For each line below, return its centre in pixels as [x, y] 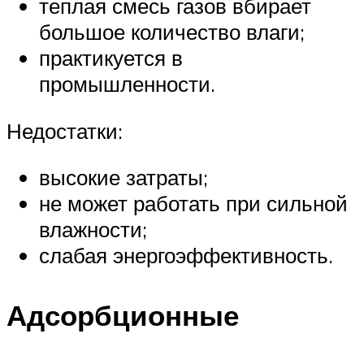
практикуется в [111, 58]
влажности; [93, 230]
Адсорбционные [123, 315]
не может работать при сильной [193, 204]
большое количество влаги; [172, 32]
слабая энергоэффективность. [186, 256]
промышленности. [127, 84]
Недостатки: [65, 130]
